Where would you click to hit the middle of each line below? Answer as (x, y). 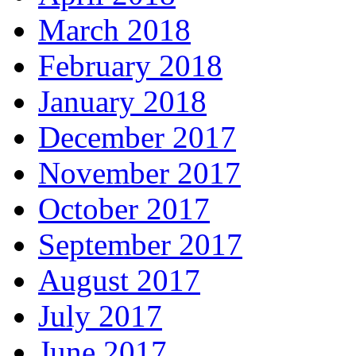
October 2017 (124, 209)
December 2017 (137, 137)
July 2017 (100, 316)
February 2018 (130, 66)
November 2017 (139, 173)
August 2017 (119, 281)
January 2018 (122, 102)
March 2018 (114, 30)
